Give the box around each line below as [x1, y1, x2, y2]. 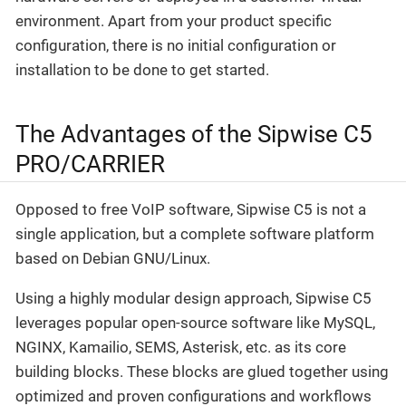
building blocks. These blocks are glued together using [15, 362, 389, 381]
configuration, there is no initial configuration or [15, 36, 336, 55]
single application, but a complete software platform [15, 224, 374, 243]
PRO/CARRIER [15, 150, 165, 179]
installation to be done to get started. [15, 61, 269, 80]
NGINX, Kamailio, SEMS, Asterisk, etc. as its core [15, 337, 346, 356]
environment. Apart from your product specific [15, 12, 332, 31]
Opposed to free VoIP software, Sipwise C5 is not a [15, 199, 366, 218]
